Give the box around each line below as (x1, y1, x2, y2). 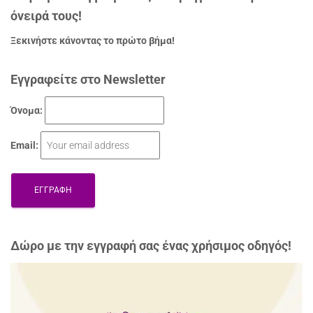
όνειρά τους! (10, 8, 82, 23)
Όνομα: (10, 104, 43, 116)
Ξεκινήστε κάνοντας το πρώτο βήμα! (10, 34, 175, 46)
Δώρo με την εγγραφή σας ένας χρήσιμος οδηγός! (10, 238, 291, 253)
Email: (10, 139, 38, 151)
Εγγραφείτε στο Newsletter (10, 71, 166, 87)
